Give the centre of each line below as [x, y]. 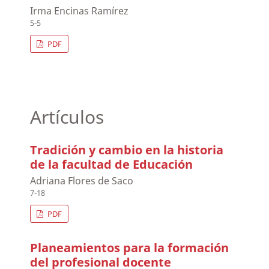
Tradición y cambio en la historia [127, 150]
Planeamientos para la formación [130, 248]
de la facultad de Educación [112, 165]
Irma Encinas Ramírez [80, 11]
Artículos [67, 117]
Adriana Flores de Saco [82, 181]
